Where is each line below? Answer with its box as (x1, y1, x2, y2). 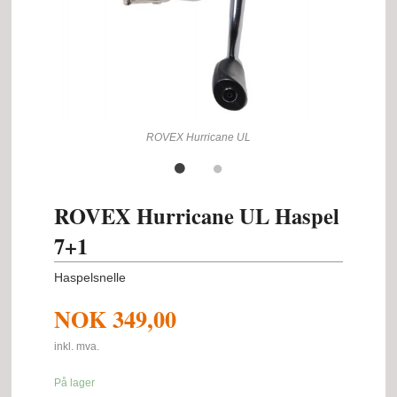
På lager (54, 376, 96, 389)
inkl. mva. (54, 340, 100, 354)
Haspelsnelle (54, 269, 127, 284)
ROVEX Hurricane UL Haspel (54, 199, 340, 231)
